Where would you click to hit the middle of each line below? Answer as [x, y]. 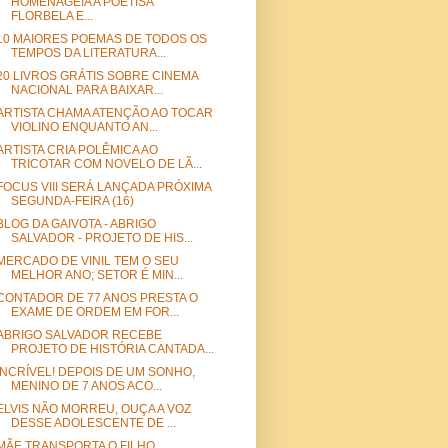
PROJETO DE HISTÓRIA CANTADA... [112, 349]
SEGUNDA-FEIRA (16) [72, 201]
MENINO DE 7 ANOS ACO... [86, 386]
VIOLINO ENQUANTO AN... [84, 127]
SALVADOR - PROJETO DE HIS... [101, 238]
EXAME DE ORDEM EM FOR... [94, 312]
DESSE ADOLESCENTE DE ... [93, 423]
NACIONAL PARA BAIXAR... [86, 90]
